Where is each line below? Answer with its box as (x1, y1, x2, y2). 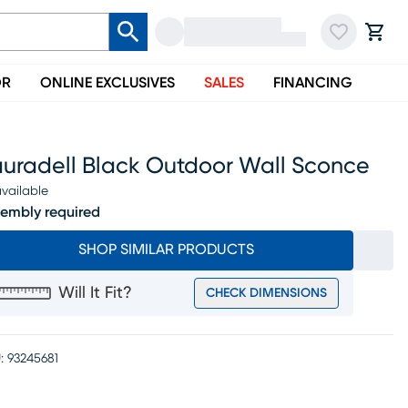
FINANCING (273, 76, 352, 90)
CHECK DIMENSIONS (206, 287, 327, 300)
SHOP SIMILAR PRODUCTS (77, 242, 254, 257)
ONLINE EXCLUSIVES (40, 76, 175, 90)
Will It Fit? (58, 285, 132, 301)
